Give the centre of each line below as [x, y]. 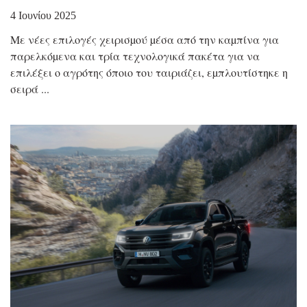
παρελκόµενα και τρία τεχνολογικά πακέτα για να [135, 56]
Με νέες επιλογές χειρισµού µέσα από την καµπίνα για [145, 39]
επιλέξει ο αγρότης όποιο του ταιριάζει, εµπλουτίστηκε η [149, 72]
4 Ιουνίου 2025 [43, 15]
